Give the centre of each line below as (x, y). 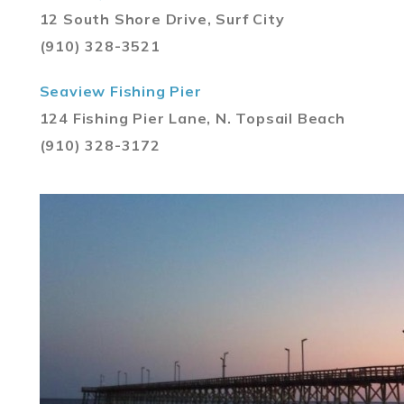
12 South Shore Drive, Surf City (162, 18)
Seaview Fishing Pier (120, 91)
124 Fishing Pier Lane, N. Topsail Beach (192, 118)
